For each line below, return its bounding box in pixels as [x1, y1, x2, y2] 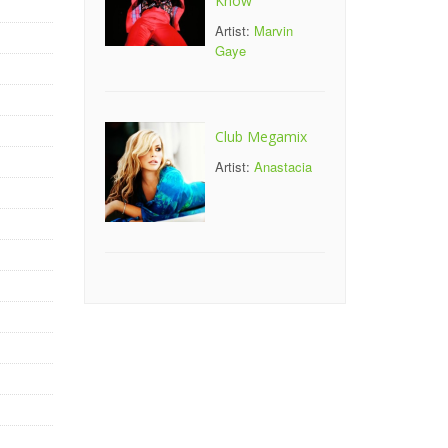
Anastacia [253, 157, 312, 176]
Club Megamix [214, 127, 307, 146]
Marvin [253, 21, 293, 40]
